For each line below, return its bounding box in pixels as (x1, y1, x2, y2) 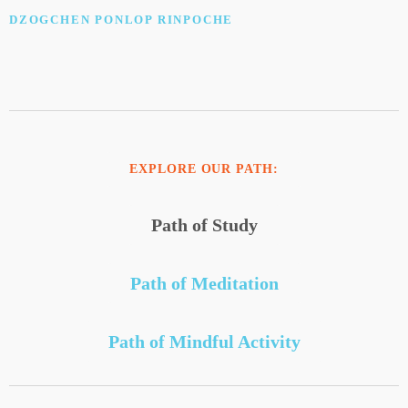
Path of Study (150, 215, 258, 236)
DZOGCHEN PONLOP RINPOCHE (9, 13, 234, 27)
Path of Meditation (129, 273, 279, 294)
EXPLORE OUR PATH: (129, 162, 279, 177)
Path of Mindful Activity (107, 331, 301, 352)
